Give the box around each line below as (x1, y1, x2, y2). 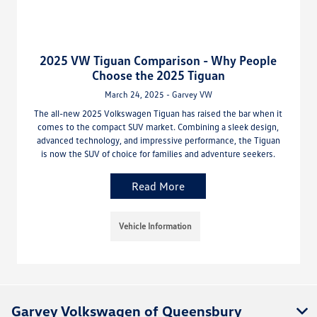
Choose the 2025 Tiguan (91, 67, 225, 83)
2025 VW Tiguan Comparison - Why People (40, 52, 277, 68)
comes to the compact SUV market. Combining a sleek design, (38, 120, 279, 132)
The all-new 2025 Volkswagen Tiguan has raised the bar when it (34, 107, 283, 119)
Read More (132, 178, 185, 193)
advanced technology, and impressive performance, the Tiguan (36, 134, 280, 146)
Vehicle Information (119, 220, 192, 231)
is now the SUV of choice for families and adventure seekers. (41, 147, 276, 159)
